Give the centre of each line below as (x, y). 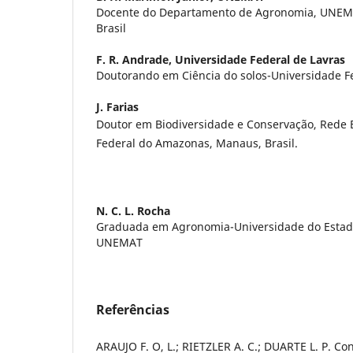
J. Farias (117, 106)
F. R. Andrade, (136, 59)
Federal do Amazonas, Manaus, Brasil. (197, 143)
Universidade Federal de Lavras (260, 59)
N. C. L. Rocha (133, 210)
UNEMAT (119, 242)
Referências (133, 309)
